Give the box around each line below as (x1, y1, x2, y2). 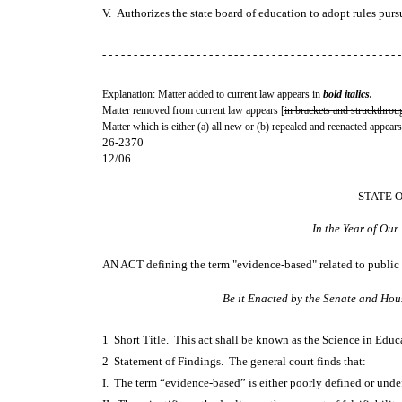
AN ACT (102, 258, 146, 271)
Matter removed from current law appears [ (102, 104, 284, 117)
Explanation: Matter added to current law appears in (102, 88, 323, 100)
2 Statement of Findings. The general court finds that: (102, 354, 371, 368)
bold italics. (323, 88, 372, 100)
